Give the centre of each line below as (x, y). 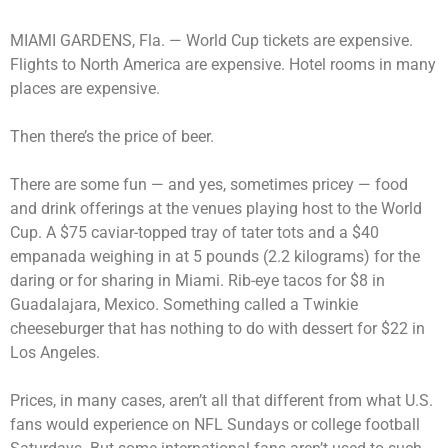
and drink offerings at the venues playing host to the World (216, 208)
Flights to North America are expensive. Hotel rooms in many (223, 64)
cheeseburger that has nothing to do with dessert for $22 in (217, 328)
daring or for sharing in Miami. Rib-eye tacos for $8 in (197, 280)
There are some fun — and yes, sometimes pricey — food (209, 184)
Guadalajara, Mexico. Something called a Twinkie (184, 304)
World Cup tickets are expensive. (299, 40)
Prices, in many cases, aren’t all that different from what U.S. (221, 400)
